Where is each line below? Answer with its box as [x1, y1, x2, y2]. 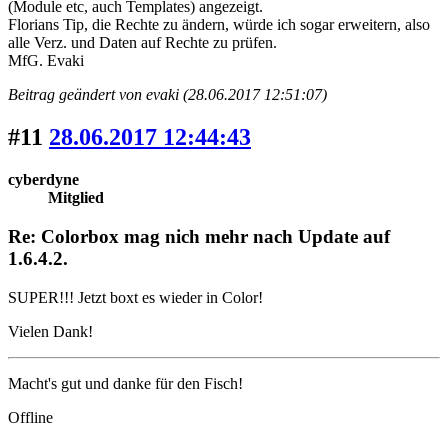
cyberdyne [8, 171, 79, 189]
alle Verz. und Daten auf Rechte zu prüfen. [8, 34, 277, 52]
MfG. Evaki [8, 52, 84, 70]
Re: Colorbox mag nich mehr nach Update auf [8, 225, 390, 247]
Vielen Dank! [8, 322, 93, 340]
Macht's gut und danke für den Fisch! [8, 374, 243, 392]
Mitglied [48, 189, 104, 207]
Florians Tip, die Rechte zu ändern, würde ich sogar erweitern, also [8, 16, 430, 34]
